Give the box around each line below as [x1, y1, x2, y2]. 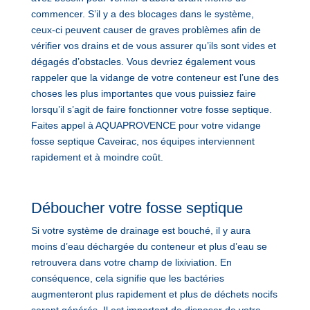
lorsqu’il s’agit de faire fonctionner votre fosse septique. [30, 103, 272, 115]
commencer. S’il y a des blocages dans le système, [30, 8, 254, 19]
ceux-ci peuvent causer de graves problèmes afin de [30, 24, 261, 35]
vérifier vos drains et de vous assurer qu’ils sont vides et [30, 39, 276, 51]
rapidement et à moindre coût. [30, 151, 163, 163]
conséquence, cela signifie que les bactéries [30, 272, 224, 284]
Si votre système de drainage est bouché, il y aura [30, 224, 250, 236]
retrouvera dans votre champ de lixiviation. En [30, 256, 232, 268]
